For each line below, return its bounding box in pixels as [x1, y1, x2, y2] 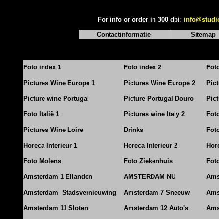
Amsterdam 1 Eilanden [23, 173, 92, 180]
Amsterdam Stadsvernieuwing [23, 189, 116, 196]
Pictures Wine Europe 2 [124, 79, 195, 87]
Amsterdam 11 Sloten [23, 204, 88, 212]
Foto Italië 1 [23, 110, 59, 118]
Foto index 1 [23, 64, 61, 71]
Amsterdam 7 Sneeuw [124, 189, 190, 196]
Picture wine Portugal [23, 95, 89, 102]
